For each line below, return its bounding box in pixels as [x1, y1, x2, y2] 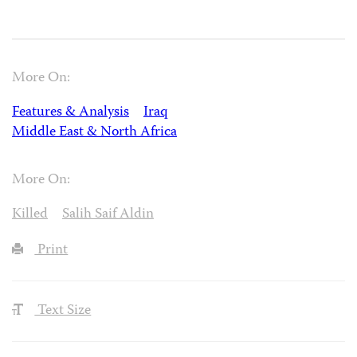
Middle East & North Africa [12, 120, 177, 144]
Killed [12, 203, 48, 227]
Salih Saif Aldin [61, 203, 154, 227]
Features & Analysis [12, 100, 129, 124]
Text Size [34, 300, 92, 324]
